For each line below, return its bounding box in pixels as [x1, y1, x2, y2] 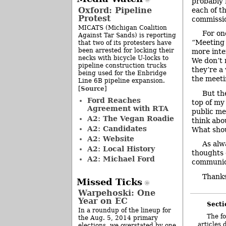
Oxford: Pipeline [78, 5, 152, 15]
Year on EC [78, 196, 128, 206]
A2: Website [87, 134, 134, 143]
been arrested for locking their [78, 46, 174, 54]
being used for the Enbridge [78, 69, 166, 77]
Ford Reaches [87, 96, 141, 104]
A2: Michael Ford [87, 154, 155, 163]
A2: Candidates [87, 124, 147, 133]
